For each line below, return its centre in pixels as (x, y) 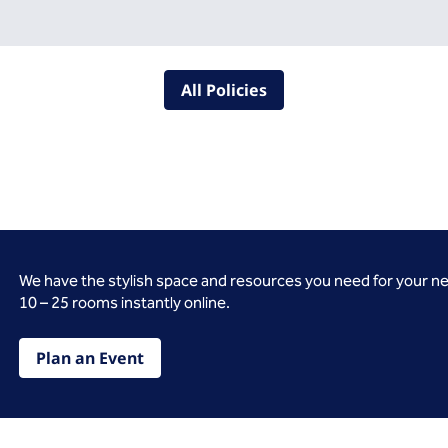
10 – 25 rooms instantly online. (124, 302)
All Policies (224, 90)
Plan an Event (89, 358)
